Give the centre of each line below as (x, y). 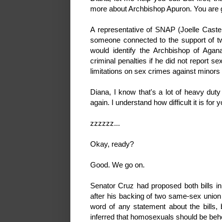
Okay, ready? (113, 144)
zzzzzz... (105, 123)
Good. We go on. (118, 165)
